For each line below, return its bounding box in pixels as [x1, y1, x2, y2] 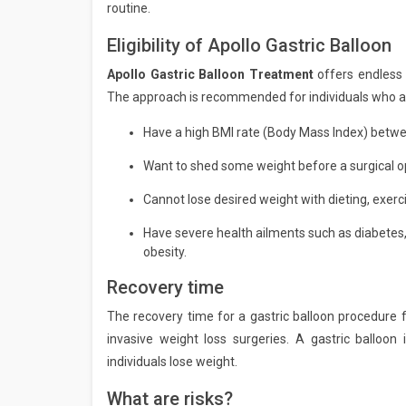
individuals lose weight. [107, 354, 237, 370]
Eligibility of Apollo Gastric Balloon [107, 34, 391, 57]
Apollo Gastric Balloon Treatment [107, 67, 318, 82]
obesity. [143, 245, 187, 260]
